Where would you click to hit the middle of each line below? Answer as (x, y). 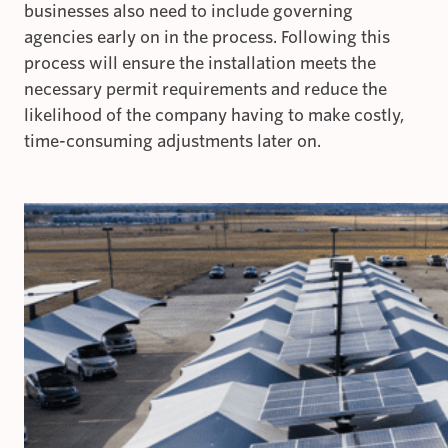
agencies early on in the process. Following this (207, 38)
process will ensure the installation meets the (200, 64)
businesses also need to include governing (188, 12)
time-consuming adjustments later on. (172, 142)
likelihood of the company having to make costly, (214, 116)
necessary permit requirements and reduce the (205, 90)
